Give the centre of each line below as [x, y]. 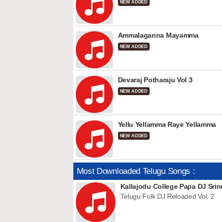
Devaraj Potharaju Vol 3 [155, 80]
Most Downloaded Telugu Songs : [136, 171]
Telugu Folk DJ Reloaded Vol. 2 [167, 196]
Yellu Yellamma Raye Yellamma [167, 124]
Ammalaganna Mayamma [158, 35]
